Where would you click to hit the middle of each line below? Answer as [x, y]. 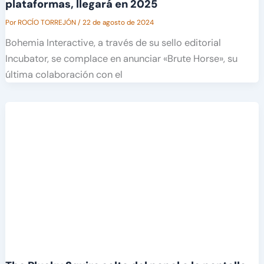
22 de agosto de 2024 [118, 23]
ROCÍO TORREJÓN [47, 23]
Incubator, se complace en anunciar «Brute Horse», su [121, 59]
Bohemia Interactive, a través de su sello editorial [113, 43]
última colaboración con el [64, 75]
